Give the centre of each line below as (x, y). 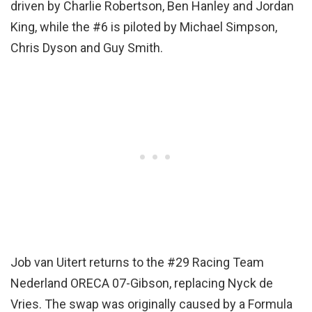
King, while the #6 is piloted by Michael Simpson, (144, 26)
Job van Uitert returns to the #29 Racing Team (137, 262)
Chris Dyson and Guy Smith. (87, 47)
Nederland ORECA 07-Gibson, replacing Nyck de (142, 283)
